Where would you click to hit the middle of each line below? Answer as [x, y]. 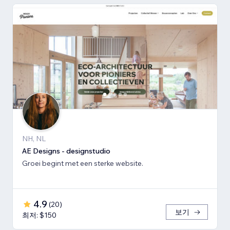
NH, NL [34, 139]
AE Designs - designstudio [66, 151]
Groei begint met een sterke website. [83, 164]
